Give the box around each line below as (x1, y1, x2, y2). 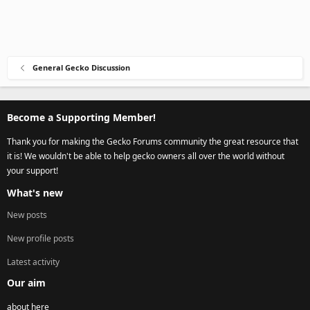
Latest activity (7, 256, 60, 268)
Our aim (7, 276, 46, 289)
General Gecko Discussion (32, 62, 130, 73)
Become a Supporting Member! (7, 111, 156, 124)
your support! (7, 165, 58, 176)
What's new (7, 186, 63, 199)
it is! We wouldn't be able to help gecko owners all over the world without (7, 150, 284, 162)
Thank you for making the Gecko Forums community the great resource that (7, 136, 298, 147)
